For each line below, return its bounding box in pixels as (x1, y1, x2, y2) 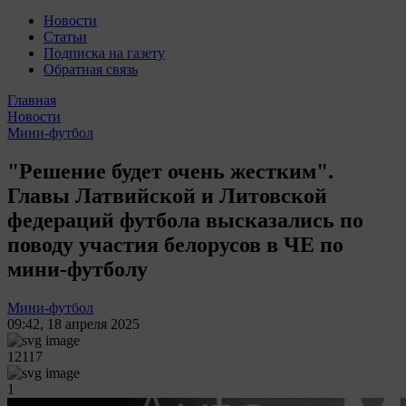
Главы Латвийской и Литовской (7, 183, 327, 208)
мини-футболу (7, 256, 148, 281)
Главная (7, 92, 56, 108)
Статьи (43, 29, 87, 44)
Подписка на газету (43, 45, 165, 61)
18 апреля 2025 (47, 315, 140, 332)
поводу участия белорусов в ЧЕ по (7, 232, 343, 256)
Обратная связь (43, 62, 138, 77)
